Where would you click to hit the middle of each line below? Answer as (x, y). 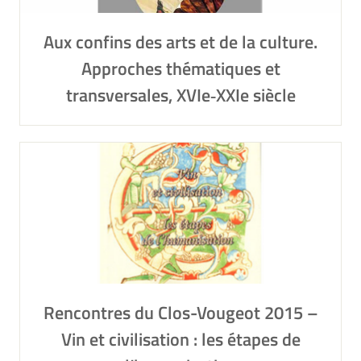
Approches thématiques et (180, 68)
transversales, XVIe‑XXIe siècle (180, 95)
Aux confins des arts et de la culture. (180, 42)
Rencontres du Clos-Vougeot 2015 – (180, 313)
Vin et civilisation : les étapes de (180, 339)
